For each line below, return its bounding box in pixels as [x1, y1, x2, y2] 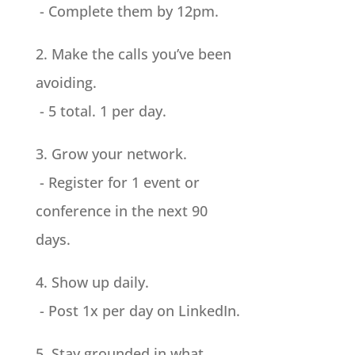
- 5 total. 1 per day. [35, 101, 166, 121]
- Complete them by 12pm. [35, 2, 219, 21]
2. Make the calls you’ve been [35, 44, 231, 64]
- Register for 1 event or [35, 173, 200, 193]
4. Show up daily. [35, 273, 149, 292]
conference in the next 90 [35, 201, 208, 221]
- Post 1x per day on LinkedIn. [35, 301, 240, 321]
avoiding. [35, 73, 97, 93]
